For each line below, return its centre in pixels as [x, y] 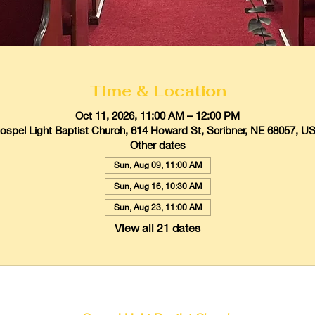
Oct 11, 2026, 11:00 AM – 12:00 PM [157, 115]
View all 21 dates [157, 227]
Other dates [157, 144]
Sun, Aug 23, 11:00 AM [157, 207]
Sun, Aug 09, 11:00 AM [157, 165]
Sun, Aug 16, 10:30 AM [157, 186]
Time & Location [157, 90]
